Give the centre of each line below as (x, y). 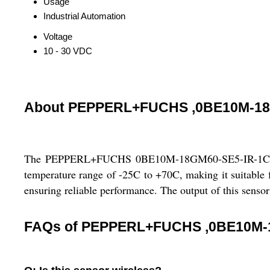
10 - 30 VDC (68, 51)
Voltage (58, 36)
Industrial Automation (84, 16)
